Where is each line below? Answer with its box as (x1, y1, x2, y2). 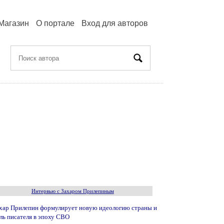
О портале (36, 19, 74, 27)
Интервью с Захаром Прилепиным (31, 188, 114, 194)
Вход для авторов (81, 19, 148, 27)
